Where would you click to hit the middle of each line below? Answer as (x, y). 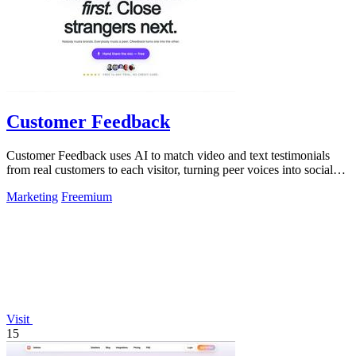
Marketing (32, 197)
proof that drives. (49, 184)
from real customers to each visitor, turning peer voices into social (170, 170)
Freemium (87, 197)
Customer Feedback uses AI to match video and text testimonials (168, 156)
